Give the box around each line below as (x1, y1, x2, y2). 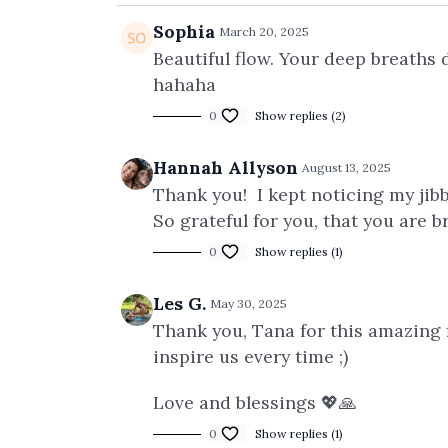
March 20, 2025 (219, 24, 309, 39)
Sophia (153, 20, 215, 43)
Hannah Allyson (153, 156, 298, 179)
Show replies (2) (255, 108, 346, 123)
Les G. (153, 292, 206, 315)
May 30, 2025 (210, 296, 287, 311)
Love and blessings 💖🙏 (153, 391, 357, 414)
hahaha (153, 73, 221, 96)
